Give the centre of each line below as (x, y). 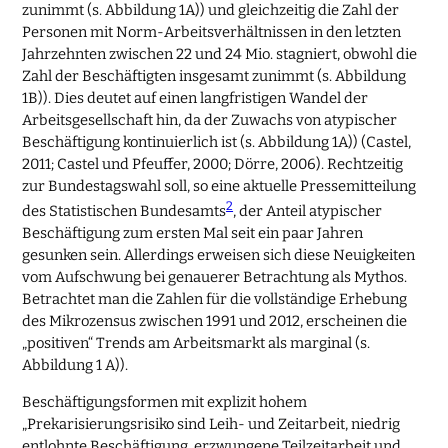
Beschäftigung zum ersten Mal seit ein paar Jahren (193, 233)
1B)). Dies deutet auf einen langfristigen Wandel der (195, 98)
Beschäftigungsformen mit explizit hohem (165, 402)
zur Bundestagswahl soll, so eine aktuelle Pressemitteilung (219, 186)
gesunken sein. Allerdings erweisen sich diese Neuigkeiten (219, 255)
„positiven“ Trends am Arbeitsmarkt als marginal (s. (196, 343)
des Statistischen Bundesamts (124, 211)
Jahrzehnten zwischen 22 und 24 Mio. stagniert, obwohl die (220, 54)
